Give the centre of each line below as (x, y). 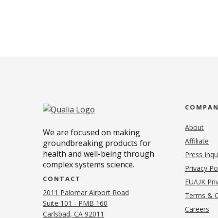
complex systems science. (89, 165)
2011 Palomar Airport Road (86, 193)
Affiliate (197, 141)
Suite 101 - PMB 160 (75, 203)
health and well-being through (99, 154)
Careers (197, 209)
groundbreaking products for (97, 143)
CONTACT (62, 179)
